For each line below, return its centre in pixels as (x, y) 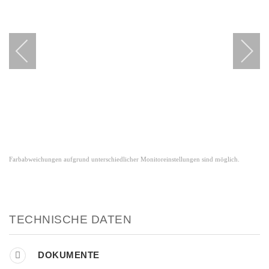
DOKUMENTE (69, 255)
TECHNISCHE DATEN (70, 219)
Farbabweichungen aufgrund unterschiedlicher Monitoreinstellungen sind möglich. (124, 159)
